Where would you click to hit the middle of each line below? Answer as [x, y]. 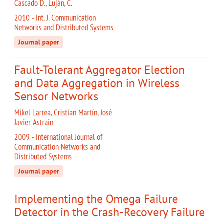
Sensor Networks [56, 96]
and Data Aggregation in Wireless [97, 83]
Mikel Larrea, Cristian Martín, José [63, 113]
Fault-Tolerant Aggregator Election [99, 70]
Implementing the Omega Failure [96, 199]
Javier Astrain [34, 122]
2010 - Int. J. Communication [55, 18]
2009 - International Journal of [58, 137]
